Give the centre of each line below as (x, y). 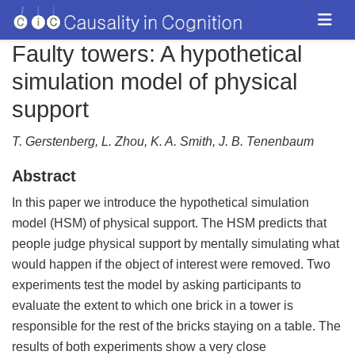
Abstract (44, 176)
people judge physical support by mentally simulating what (176, 244)
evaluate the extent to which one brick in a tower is (153, 305)
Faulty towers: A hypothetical (157, 54)
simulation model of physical (155, 82)
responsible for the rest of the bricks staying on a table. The (176, 326)
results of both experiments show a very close (139, 347)
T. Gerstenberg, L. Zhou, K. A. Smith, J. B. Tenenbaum (163, 141)
